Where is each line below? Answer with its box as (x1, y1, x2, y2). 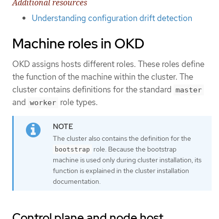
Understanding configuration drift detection (32, 13, 192, 23)
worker (30, 98, 56, 107)
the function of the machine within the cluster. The (12, 71, 193, 82)
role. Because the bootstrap (92, 144, 176, 153)
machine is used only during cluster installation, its (53, 155, 201, 164)
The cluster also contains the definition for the (53, 133, 191, 143)
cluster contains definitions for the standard (12, 84, 174, 95)
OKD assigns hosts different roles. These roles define (12, 58, 204, 69)
